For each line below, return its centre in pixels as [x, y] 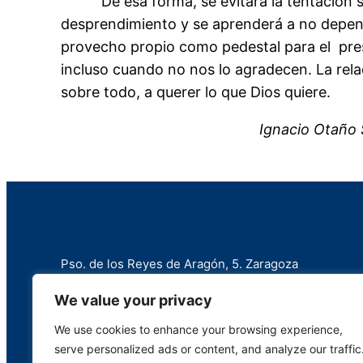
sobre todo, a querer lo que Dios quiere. [196, 92]
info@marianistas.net [122, 314]
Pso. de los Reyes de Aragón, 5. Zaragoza [180, 263]
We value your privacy [133, 300]
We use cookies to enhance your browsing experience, [199, 329]
